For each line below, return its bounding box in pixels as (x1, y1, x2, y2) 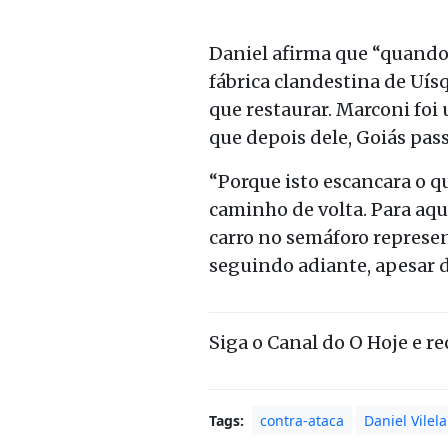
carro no (209, 225, 286, 249)
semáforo (286, 225, 369, 249)
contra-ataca (260, 410, 344, 430)
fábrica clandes (209, 69, 343, 93)
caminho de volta (209, 197, 363, 221)
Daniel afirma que (209, 41, 372, 65)
